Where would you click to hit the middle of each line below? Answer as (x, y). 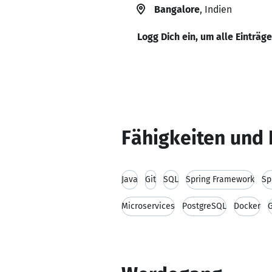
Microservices (148, 206)
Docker (247, 206)
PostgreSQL (204, 206)
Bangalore (177, 9)
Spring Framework (220, 179)
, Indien (216, 9)
